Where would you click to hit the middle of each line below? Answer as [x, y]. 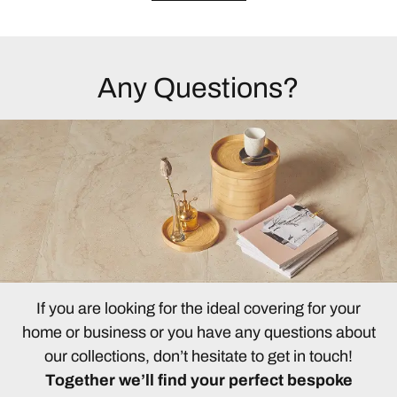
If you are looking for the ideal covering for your [198, 308]
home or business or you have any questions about [198, 332]
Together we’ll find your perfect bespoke [198, 380]
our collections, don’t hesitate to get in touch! [198, 356]
